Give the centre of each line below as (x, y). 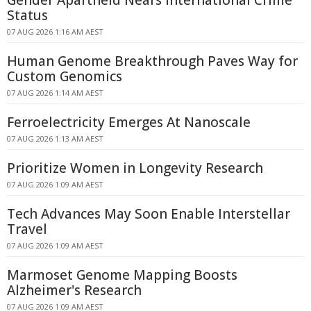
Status (27, 15)
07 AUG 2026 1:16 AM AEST (55, 32)
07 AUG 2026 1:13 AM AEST (55, 138)
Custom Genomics (65, 76)
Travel (27, 229)
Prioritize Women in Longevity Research (135, 168)
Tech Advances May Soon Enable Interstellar (149, 214)
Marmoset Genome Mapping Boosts (122, 275)
